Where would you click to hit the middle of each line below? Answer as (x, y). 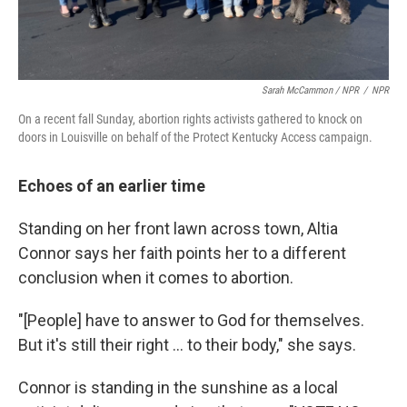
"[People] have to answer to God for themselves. (191, 320)
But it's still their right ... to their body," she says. (187, 345)
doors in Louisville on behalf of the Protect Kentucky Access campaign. (195, 137)
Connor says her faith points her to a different (182, 253)
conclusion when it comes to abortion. (156, 278)
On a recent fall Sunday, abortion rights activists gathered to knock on (190, 119)
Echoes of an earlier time (112, 186)
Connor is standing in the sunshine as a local (178, 387)
